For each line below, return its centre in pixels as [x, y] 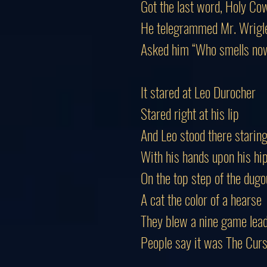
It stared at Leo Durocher [198, 92]
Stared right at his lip [190, 113]
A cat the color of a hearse [201, 199]
